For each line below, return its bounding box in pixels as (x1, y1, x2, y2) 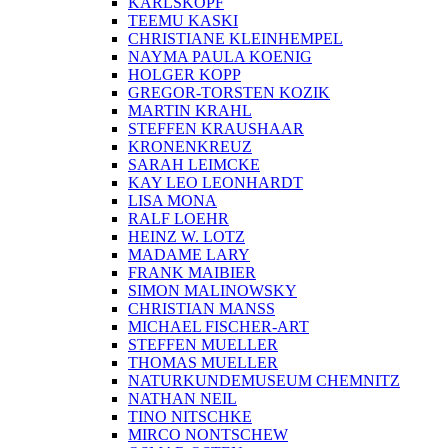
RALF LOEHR (128, 210, 229, 228)
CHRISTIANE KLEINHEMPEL (128, 30, 343, 48)
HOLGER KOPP (128, 66, 241, 84)
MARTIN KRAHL (128, 102, 252, 120)
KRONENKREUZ (128, 138, 252, 156)
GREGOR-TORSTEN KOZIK (128, 84, 330, 102)
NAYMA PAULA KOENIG (128, 48, 312, 66)
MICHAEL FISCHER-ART (128, 318, 309, 336)
